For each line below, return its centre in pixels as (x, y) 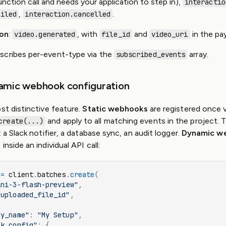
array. (198, 54)
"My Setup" (58, 215)
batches (51, 175)
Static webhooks (115, 109)
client (19, 175)
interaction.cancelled (68, 14)
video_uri (169, 34)
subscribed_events (151, 54)
